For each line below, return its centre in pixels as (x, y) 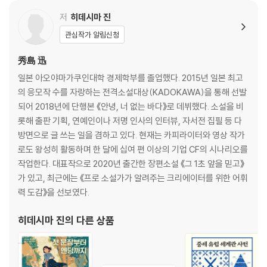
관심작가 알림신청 (92, 34)
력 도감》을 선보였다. (54, 192)
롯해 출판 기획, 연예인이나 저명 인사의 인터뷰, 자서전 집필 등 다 (130, 120)
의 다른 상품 (90, 220)
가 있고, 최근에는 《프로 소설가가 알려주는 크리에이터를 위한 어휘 (133, 178)
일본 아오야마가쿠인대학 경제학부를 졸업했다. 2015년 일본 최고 (131, 77)
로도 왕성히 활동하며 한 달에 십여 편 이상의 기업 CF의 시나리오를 (133, 149)
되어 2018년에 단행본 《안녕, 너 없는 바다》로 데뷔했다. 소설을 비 (131, 106)
